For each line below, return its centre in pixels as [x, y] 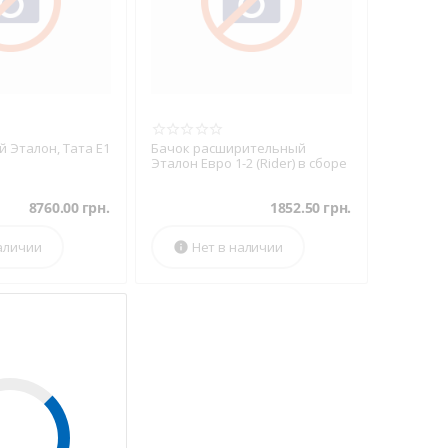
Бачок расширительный [228, 148]
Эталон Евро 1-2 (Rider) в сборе [248, 163]
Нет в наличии [237, 247]
